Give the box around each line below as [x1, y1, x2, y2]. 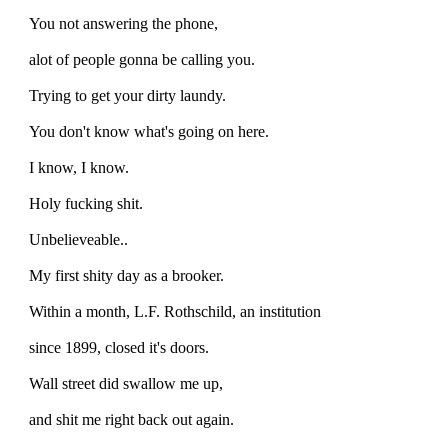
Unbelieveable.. [29, 230, 128, 248]
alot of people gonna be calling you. [29, 50, 255, 68]
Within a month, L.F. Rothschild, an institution [29, 302, 321, 320]
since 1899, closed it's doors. [29, 338, 209, 356]
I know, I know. [29, 158, 129, 176]
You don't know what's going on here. [29, 122, 269, 140]
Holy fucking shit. [29, 194, 143, 212]
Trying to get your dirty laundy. [29, 86, 226, 104]
